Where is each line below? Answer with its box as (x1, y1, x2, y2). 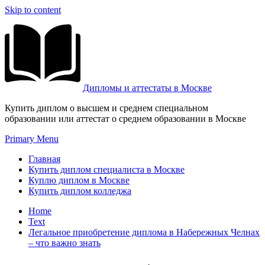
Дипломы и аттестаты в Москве (83, 83, 212, 93)
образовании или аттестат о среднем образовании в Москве (5, 114, 246, 124)
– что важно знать (28, 238, 101, 248)
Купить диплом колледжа (28, 186, 131, 196)
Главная (28, 154, 60, 164)
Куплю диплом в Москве (28, 175, 130, 185)
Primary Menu (5, 134, 59, 144)
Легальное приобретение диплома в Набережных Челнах (28, 227, 260, 237)
